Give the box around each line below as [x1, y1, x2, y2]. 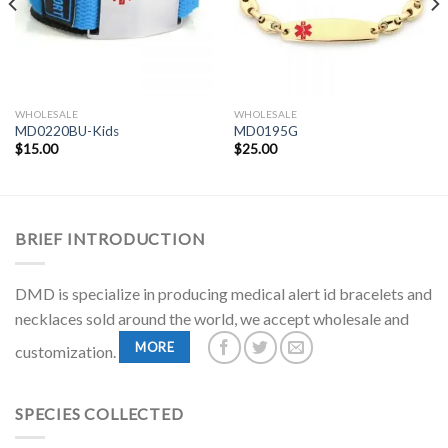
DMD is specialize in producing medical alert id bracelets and [15, 283, 432, 303]
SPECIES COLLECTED [15, 403, 184, 423]
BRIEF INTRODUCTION [15, 229, 206, 249]
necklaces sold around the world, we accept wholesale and [15, 308, 409, 328]
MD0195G [233, 123, 298, 140]
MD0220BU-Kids [14, 123, 119, 140]
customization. [15, 341, 119, 361]
